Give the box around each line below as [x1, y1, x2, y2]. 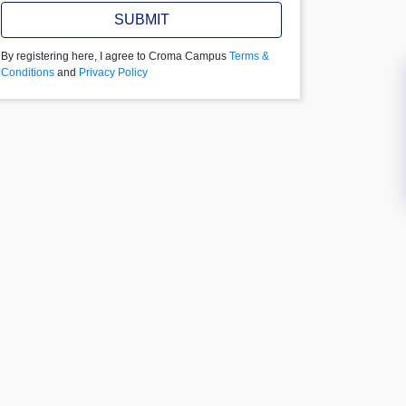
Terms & [229, 50, 269, 63]
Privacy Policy [79, 66, 148, 79]
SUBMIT [113, 12, 169, 27]
